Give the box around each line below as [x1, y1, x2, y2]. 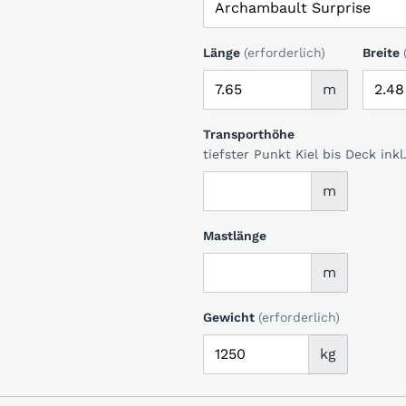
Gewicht [203, 309, 255, 324]
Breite [362, 44, 400, 60]
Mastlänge [203, 227, 266, 243]
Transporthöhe [203, 126, 295, 141]
